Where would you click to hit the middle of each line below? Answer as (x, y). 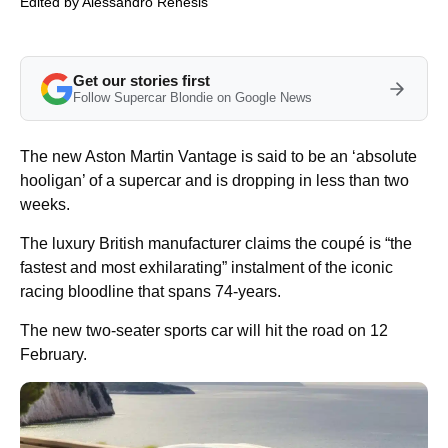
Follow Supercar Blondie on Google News (192, 97)
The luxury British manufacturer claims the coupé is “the (216, 243)
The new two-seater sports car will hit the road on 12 (204, 330)
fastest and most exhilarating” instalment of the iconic (206, 267)
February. (53, 354)
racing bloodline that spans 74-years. (150, 291)
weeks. (45, 204)
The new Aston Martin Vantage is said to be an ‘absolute (218, 156)
